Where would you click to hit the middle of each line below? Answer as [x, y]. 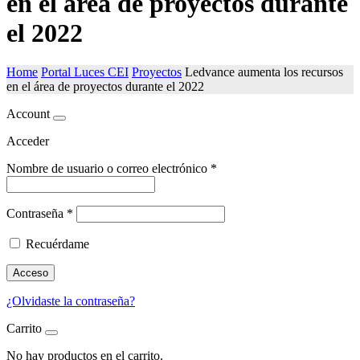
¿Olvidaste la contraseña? [71, 301]
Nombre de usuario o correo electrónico [108, 169]
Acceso [31, 273]
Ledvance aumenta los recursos [264, 72]
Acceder [28, 141]
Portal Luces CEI [85, 72]
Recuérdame [57, 244]
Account [28, 114]
